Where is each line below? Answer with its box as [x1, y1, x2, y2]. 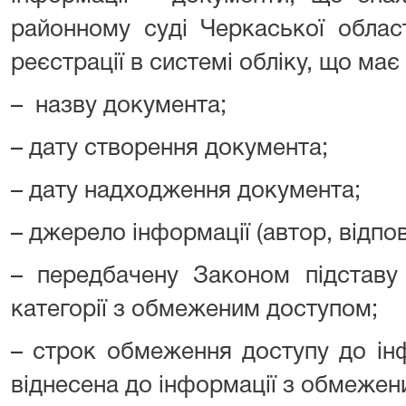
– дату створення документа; [11, 138, 328, 159]
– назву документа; [11, 95, 227, 117]
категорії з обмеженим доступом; [11, 299, 378, 321]
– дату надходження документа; [11, 180, 361, 202]
